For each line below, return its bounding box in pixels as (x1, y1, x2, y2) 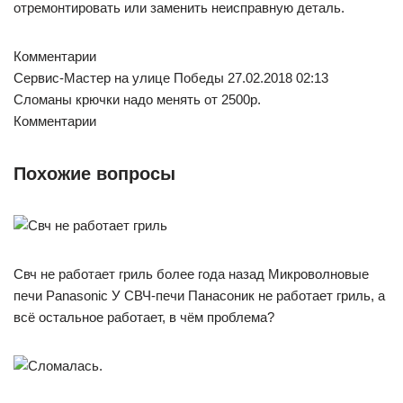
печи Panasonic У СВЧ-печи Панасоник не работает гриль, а (13, 287, 385, 303)
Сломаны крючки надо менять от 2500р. (13, 91, 261, 107)
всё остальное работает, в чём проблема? (13, 309, 274, 325)
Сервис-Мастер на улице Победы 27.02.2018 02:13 (13, 69, 328, 85)
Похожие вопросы (13, 163, 175, 184)
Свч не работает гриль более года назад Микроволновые (13, 265, 369, 282)
